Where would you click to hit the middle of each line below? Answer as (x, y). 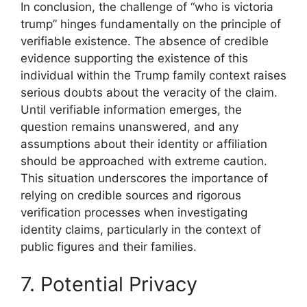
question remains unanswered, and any (130, 126)
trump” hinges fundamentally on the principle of (151, 24)
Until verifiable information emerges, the (131, 109)
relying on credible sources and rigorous (131, 195)
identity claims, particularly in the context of (141, 229)
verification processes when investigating (134, 212)
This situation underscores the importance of (144, 178)
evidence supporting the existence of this (134, 58)
